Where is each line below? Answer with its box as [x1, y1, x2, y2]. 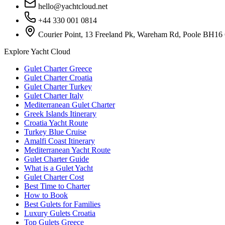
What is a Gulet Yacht [24, 164, 93, 173]
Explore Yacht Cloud [4, 47, 70, 56]
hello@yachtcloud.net [38, 2, 107, 11]
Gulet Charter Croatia [24, 73, 92, 82]
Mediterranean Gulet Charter [24, 100, 115, 109]
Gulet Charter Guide [24, 155, 89, 164]
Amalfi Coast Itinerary [24, 137, 95, 146]
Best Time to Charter [24, 182, 90, 191]
